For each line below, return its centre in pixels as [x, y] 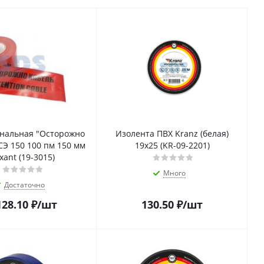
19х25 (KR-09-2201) [172, 146]
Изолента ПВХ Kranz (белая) [172, 134]
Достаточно [24, 185]
